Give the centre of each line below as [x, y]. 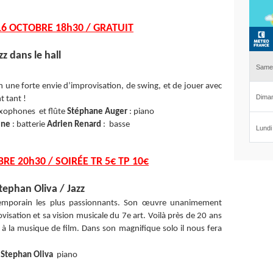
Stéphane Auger [97, 112]
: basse [116, 125]
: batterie [28, 125]
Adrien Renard [75, 125]
